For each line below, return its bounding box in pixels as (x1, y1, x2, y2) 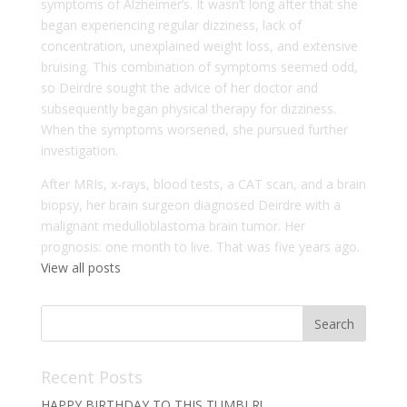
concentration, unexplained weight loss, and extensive (40, 36, 358, 55)
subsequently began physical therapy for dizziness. (40, 99, 336, 117)
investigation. (40, 141, 118, 159)
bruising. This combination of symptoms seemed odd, (40, 57, 358, 75)
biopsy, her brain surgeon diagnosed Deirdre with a (40, 195, 341, 213)
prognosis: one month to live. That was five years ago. (40, 237, 360, 255)
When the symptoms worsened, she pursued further (40, 120, 348, 138)
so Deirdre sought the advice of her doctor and (40, 78, 318, 96)
